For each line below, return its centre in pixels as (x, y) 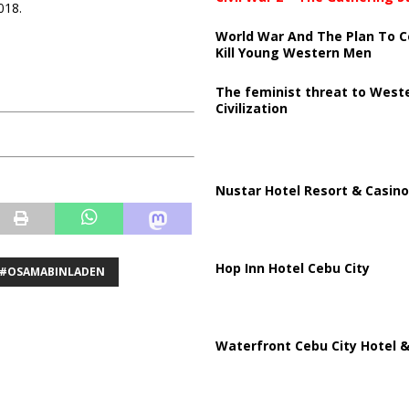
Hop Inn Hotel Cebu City (292, 267)
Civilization (251, 108)
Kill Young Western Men (293, 52)
